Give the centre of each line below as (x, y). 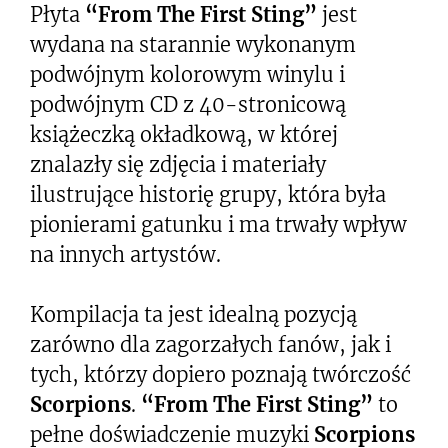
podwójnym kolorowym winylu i (187, 74)
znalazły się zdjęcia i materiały (178, 164)
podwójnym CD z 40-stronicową (188, 104)
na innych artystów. (125, 254)
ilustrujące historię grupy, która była (208, 194)
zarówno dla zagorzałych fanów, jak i (210, 344)
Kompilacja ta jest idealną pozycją (193, 314)
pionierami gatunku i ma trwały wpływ (218, 224)
